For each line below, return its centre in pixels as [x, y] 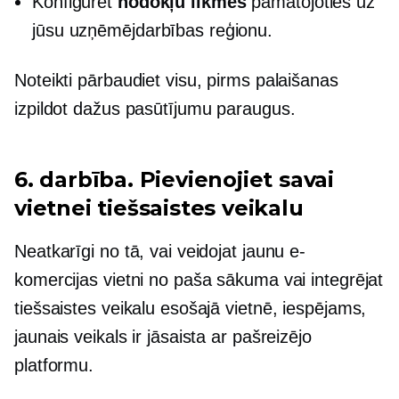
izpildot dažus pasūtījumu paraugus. [155, 108]
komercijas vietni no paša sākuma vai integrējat [199, 279]
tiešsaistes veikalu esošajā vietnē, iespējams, [191, 308]
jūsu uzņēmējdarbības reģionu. [153, 30]
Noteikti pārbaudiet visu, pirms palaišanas [176, 80]
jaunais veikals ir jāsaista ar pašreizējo [163, 336]
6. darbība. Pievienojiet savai [174, 179]
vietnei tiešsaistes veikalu [159, 208]
